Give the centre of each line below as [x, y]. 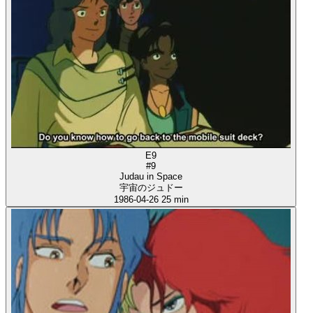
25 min [175, 200]
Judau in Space [151, 177]
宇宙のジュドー [151, 188]
